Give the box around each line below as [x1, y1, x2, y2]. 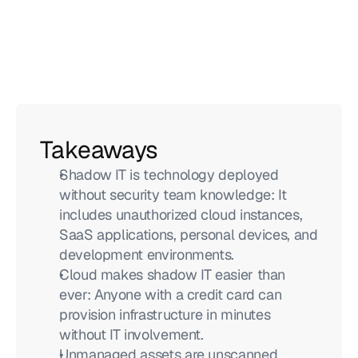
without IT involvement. [59, 325, 204, 344]
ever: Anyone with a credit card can [59, 285, 282, 304]
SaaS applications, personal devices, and [59, 225, 318, 244]
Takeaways [40, 134, 158, 165]
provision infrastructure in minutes [59, 305, 271, 324]
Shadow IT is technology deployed [59, 165, 279, 184]
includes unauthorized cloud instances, [59, 205, 303, 224]
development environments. [59, 245, 234, 264]
